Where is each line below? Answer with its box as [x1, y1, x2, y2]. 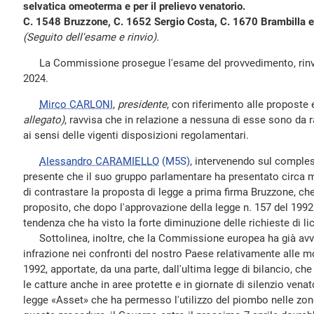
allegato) [23, 114, 64, 126]
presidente [118, 98, 167, 111]
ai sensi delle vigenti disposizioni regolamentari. [23, 129, 249, 142]
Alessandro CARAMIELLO [39, 155, 159, 168]
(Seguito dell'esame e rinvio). [23, 31, 159, 43]
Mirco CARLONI [39, 98, 113, 111]
